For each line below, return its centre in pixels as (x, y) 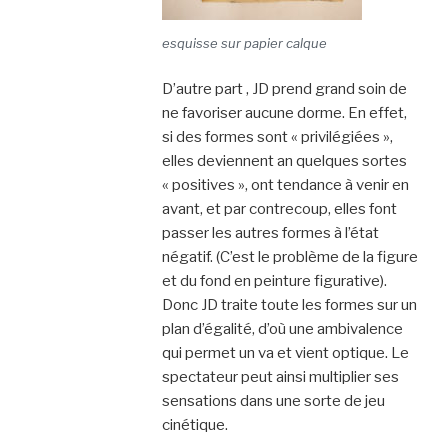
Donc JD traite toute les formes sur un (289, 304)
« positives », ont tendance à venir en (285, 184)
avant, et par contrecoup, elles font (279, 208)
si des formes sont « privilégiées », (277, 136)
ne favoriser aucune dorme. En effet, (284, 112)
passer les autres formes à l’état (270, 232)
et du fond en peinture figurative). (274, 280)
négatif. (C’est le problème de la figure (289, 256)
